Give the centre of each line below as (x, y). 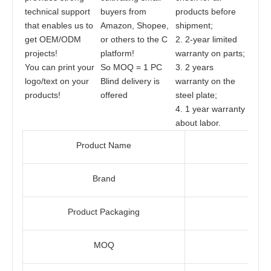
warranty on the (206, 81)
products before (206, 12)
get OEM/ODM (53, 40)
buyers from (123, 12)
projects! (42, 54)
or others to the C (134, 40)
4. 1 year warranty (211, 109)
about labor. (198, 123)
